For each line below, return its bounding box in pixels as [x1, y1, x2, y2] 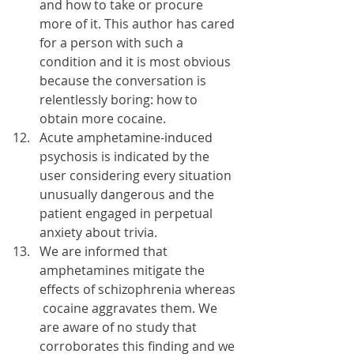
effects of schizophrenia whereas [40, 281, 239, 298]
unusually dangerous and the [40, 186, 217, 203]
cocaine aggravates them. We [40, 299, 220, 317]
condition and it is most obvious [40, 53, 234, 70]
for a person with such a [40, 34, 186, 51]
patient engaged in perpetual [40, 205, 216, 222]
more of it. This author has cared [40, 15, 238, 32]
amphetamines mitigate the [40, 262, 208, 279]
